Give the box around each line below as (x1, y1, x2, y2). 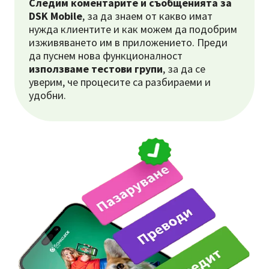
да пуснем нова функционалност (29, 49, 183, 62)
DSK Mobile (29, 9, 82, 23)
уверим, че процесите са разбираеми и (29, 75, 211, 89)
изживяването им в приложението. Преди (29, 35, 228, 49)
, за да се (163, 62, 205, 76)
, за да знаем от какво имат (82, 9, 213, 23)
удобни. (29, 88, 66, 102)
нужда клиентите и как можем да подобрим (29, 22, 237, 36)
